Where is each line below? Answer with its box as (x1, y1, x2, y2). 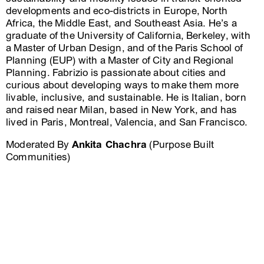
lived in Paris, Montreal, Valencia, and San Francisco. (6, 116, 248, 128)
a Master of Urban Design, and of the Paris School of (6, 42, 243, 54)
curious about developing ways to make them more (6, 79, 239, 91)
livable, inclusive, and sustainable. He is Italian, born (6, 91, 246, 104)
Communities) (6, 151, 71, 163)
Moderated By (6, 138, 72, 151)
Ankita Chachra (71, 138, 147, 151)
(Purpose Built (147, 138, 214, 151)
